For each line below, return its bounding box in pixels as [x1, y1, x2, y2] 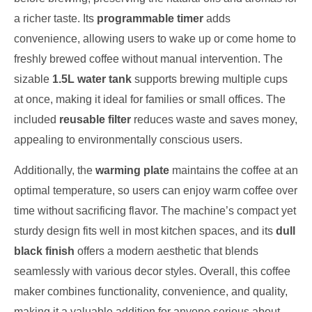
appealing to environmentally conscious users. [14, 134, 242, 146]
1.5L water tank [52, 73, 132, 86]
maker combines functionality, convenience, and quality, [14, 285, 288, 297]
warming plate [95, 164, 169, 176]
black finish [14, 244, 75, 257]
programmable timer [97, 13, 203, 25]
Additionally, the [14, 164, 95, 176]
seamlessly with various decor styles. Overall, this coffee [14, 265, 290, 277]
